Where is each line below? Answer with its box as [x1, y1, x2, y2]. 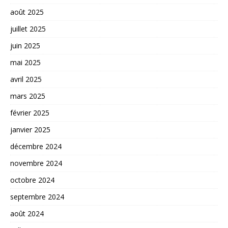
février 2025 [10, 108, 49, 118]
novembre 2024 [10, 158, 62, 168]
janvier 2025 [10, 125, 50, 135]
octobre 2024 [10, 175, 54, 185]
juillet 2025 [10, 24, 46, 34]
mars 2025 [10, 91, 45, 101]
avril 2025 [10, 74, 42, 84]
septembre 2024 [10, 192, 64, 202]
